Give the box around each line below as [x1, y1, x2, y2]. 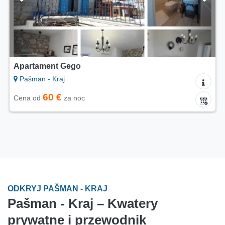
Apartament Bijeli [14, 62, 79, 71]
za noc [62, 94, 85, 102]
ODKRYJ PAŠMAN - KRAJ [8, 184, 107, 193]
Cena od [14, 94, 43, 102]
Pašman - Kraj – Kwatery [8, 196, 158, 211]
